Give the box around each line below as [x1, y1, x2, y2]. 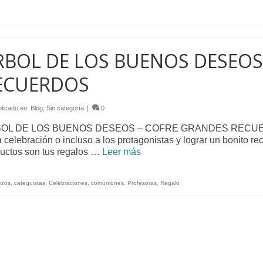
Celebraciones [48, 180, 87, 186]
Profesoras [127, 180, 157, 186]
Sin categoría [46, 104, 84, 112]
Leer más [102, 147, 141, 157]
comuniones [90, 180, 124, 186]
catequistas [14, 180, 45, 186]
